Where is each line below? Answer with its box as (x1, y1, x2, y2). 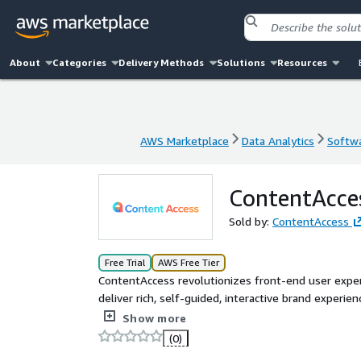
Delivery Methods (118, 56, 205, 68)
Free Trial (105, 256, 145, 268)
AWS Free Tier (158, 256, 219, 268)
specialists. (98, 309, 154, 322)
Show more (122, 311, 187, 325)
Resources (276, 56, 327, 68)
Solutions (216, 56, 265, 68)
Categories (52, 56, 107, 68)
